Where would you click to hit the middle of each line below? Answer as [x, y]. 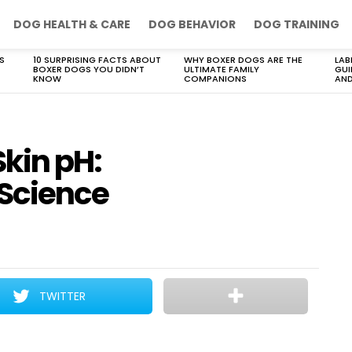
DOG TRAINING [297, 24]
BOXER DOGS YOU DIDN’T [89, 69]
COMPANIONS [215, 79]
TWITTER [63, 296]
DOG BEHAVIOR [192, 24]
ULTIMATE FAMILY [222, 69]
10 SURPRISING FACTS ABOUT [97, 60]
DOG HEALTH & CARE [72, 24]
